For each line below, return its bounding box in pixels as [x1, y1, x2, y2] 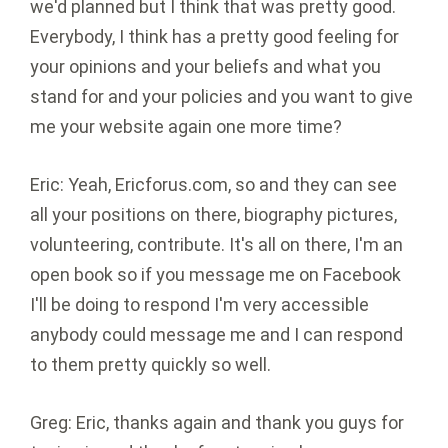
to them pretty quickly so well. [30, 354, 271, 376]
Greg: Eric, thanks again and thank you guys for [30, 412, 404, 434]
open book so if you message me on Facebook [30, 264, 401, 286]
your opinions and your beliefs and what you [30, 56, 381, 78]
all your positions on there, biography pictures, [30, 204, 397, 226]
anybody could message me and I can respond [30, 324, 403, 346]
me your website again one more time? [30, 116, 342, 138]
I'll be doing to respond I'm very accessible [30, 294, 369, 316]
